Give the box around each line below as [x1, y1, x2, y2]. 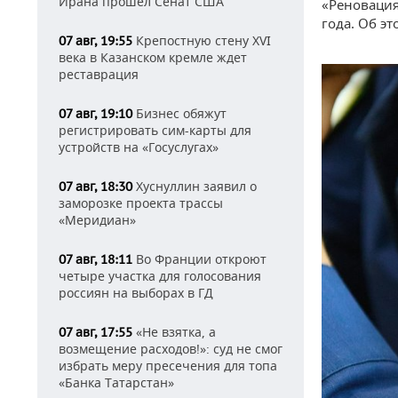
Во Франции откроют [132, 251, 267, 267]
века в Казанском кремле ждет [59, 49, 247, 66]
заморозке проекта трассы [59, 195, 223, 211]
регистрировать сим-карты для [59, 122, 251, 139]
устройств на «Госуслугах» [59, 139, 219, 155]
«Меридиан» [59, 211, 136, 228]
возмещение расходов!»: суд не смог [59, 340, 283, 357]
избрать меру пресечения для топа [59, 357, 277, 374]
